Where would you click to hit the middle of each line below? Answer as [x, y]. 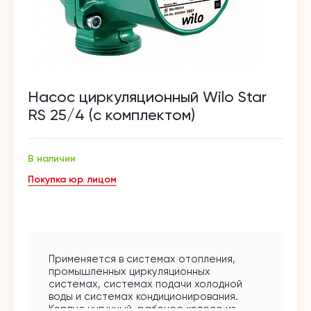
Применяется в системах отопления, [142, 259]
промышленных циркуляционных [129, 271]
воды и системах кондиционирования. [143, 296]
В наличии [52, 159]
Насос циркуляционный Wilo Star [147, 97]
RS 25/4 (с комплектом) [111, 115]
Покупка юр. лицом [72, 179]
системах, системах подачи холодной [145, 284]
